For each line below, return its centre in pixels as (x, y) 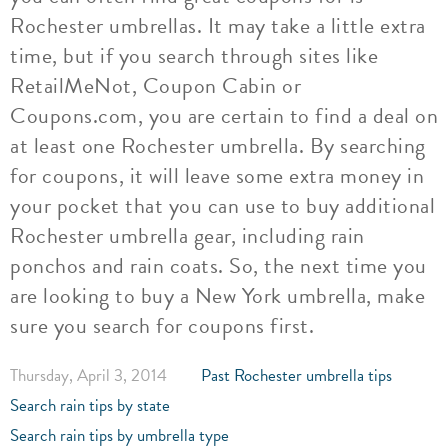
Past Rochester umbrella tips (296, 375)
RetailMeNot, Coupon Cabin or (155, 85)
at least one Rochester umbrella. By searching (218, 145)
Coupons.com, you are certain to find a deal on (224, 115)
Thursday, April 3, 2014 (88, 375)
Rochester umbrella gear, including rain (187, 235)
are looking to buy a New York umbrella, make (217, 295)
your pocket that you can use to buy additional (222, 205)
